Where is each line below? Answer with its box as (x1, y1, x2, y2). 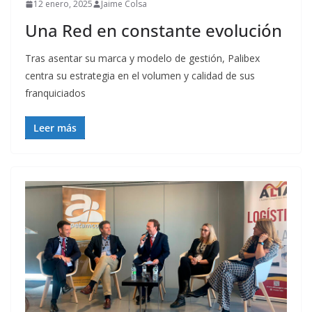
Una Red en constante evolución (25, 19, 282, 42)
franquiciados (25, 86, 86, 100)
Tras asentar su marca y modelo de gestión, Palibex (25, 52, 260, 65)
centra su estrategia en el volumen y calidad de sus (25, 69, 255, 83)
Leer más (33, 121, 77, 135)
